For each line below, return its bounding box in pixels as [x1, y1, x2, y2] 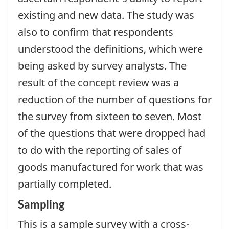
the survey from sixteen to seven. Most [18, 109, 201, 124]
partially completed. [18, 177, 111, 191]
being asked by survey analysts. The [18, 59, 187, 73]
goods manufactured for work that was [18, 160, 203, 174]
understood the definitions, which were [18, 42, 203, 56]
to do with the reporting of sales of [18, 143, 181, 157]
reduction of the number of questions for [18, 93, 212, 107]
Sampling [18, 197, 64, 211]
